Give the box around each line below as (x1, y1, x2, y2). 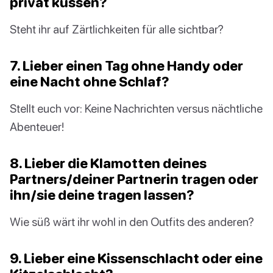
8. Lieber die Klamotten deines (10, 155, 207, 172)
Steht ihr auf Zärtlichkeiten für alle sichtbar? (10, 22, 224, 37)
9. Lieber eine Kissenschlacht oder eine (10, 250, 263, 267)
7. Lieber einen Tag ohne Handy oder (10, 57, 243, 74)
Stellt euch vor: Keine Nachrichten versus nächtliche (10, 101, 263, 116)
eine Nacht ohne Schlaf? (10, 73, 169, 90)
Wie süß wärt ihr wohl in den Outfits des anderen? (10, 214, 254, 229)
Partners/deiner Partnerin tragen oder (10, 171, 258, 188)
